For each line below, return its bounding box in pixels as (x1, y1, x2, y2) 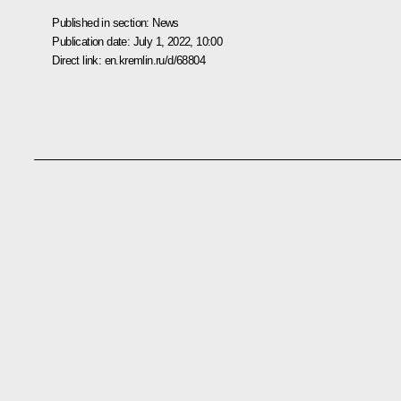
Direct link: (52, 53, 105, 67)
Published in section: (52, 15, 153, 30)
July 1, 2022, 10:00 (132, 34, 223, 48)
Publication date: (52, 34, 133, 48)
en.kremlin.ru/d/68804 (104, 53, 205, 67)
